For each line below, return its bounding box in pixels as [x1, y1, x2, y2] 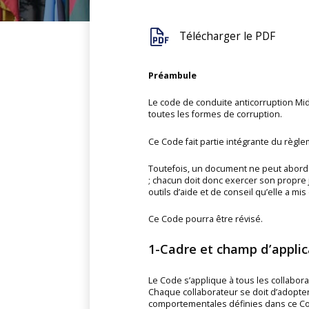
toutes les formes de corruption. [148, 108, 282, 121]
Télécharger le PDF [179, 29, 276, 44]
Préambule [148, 69, 197, 81]
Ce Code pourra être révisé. [148, 213, 263, 226]
